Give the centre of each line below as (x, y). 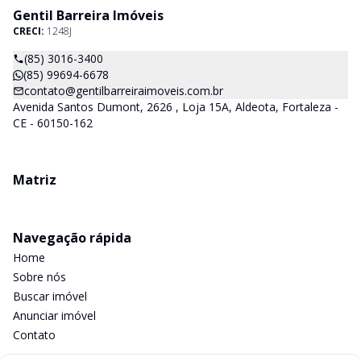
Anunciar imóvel (54, 315)
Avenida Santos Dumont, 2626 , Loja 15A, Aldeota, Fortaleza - (176, 107)
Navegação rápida (72, 238)
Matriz (35, 180)
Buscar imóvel (50, 296)
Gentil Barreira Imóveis (88, 15)
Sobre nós (39, 277)
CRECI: (30, 31)
